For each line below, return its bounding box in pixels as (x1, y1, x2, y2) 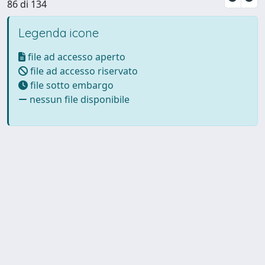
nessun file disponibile (27, 92, 130, 106)
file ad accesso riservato (28, 64, 138, 77)
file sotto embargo (28, 78, 114, 92)
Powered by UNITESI (5, 245, 102, 258)
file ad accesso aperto (25, 50, 125, 63)
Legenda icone (18, 25, 99, 40)
